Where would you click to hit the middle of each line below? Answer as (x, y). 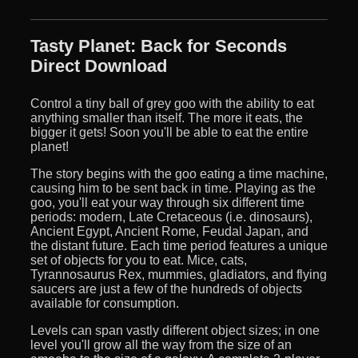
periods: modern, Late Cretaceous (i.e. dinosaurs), (171, 217)
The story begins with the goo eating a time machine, (179, 173)
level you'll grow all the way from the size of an (161, 344)
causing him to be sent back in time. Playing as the (173, 188)
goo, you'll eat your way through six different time (167, 202)
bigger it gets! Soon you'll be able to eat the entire (169, 132)
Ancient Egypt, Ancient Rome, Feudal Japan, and (169, 231)
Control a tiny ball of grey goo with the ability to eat (172, 103)
